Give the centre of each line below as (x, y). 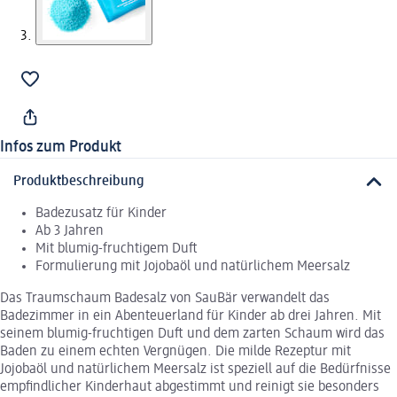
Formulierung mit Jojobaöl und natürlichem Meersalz (193, 267)
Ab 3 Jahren (70, 232)
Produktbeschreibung (79, 182)
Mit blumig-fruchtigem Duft (117, 249)
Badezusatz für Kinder (101, 214)
